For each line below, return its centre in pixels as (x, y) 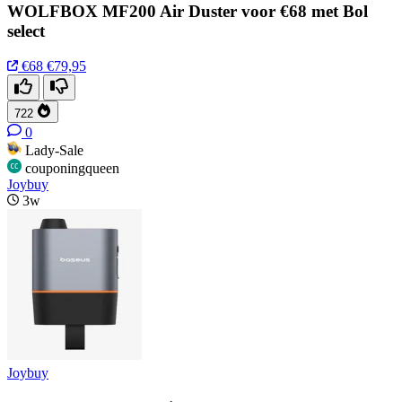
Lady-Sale (54, 150)
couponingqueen (72, 168)
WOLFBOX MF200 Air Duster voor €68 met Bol (188, 12)
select (26, 31)
